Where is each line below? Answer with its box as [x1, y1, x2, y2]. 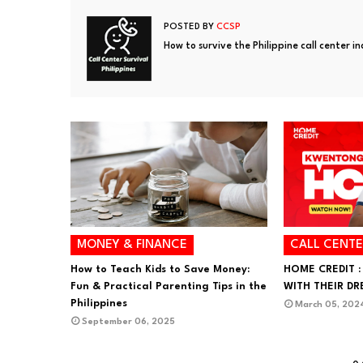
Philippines [70, 298, 127, 309]
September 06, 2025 [82, 318, 175, 327]
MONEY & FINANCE [77, 239, 187, 251]
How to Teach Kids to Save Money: [70, 264, 250, 275]
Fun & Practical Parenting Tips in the [70, 281, 267, 292]
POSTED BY [164, 23, 214, 32]
